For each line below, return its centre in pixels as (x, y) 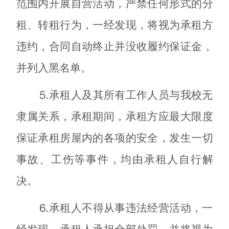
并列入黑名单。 (54, 68)
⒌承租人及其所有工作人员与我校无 (125, 95)
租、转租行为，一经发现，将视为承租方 (114, 25)
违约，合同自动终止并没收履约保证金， (114, 46)
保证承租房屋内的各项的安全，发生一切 (114, 138)
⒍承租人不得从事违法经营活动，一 (125, 208)
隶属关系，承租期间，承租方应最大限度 (114, 116)
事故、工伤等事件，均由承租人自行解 (114, 159)
